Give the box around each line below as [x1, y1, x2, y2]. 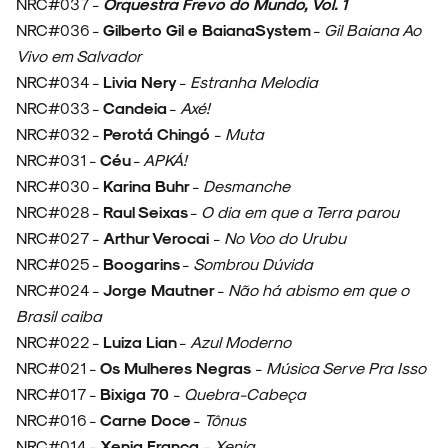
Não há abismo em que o [228, 280, 409, 300]
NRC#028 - [16, 202, 103, 222]
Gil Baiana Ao [324, 20, 421, 40]
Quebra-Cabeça [180, 384, 306, 404]
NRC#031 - [16, 150, 100, 170]
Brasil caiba [16, 306, 102, 326]
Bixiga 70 [100, 384, 173, 404]
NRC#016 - [16, 410, 100, 430]
